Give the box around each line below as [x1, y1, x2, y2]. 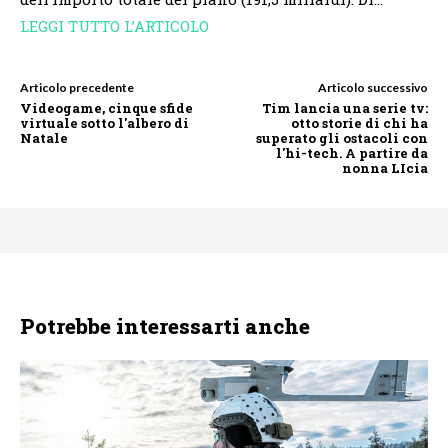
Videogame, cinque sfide [20, 98, 193, 117]
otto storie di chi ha [290, 113, 428, 132]
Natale [20, 128, 68, 147]
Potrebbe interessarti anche [20, 311, 310, 340]
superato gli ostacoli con [255, 128, 428, 147]
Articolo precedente [20, 79, 134, 95]
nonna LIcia [341, 158, 428, 177]
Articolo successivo [317, 79, 428, 95]
